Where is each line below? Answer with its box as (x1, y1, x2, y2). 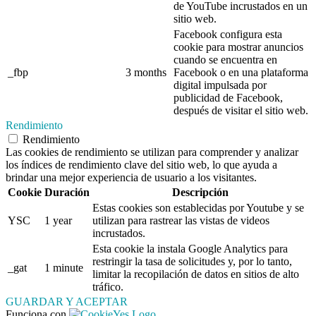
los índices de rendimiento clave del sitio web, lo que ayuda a (6, 159, 277, 171)
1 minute (44, 262, 83, 274)
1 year (44, 214, 72, 227)
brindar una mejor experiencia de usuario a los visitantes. (6, 171, 257, 184)
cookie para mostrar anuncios (174, 41, 303, 54)
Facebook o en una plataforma (174, 66, 308, 79)
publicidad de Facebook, (174, 92, 283, 104)
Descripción (172, 186, 229, 199)
